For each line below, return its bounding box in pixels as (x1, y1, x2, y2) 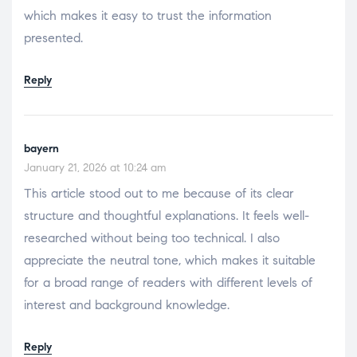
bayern (24, 141, 59, 155)
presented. (24, 29, 83, 45)
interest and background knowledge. (24, 296, 229, 312)
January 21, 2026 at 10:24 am (24, 160, 166, 175)
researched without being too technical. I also (24, 229, 280, 245)
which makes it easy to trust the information (24, 7, 272, 23)
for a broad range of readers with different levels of (24, 274, 312, 290)
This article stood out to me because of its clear (24, 185, 294, 201)
